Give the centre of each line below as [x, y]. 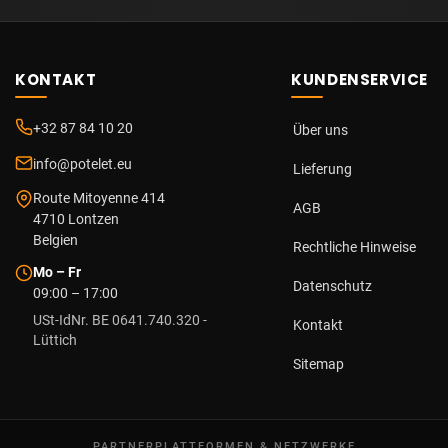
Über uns [321, 130]
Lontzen [93, 219]
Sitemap [319, 364]
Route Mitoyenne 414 [98, 198]
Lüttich [54, 340]
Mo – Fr [56, 272]
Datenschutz [333, 286]
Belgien [55, 240]
